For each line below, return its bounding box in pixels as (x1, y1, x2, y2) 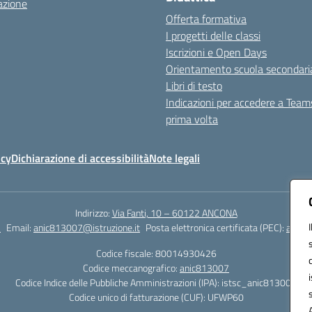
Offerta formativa (166, 10, 247, 27)
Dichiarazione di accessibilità (11, 150, 149, 166)
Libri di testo (166, 77, 222, 94)
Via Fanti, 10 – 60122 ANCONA (111, 205, 237, 220)
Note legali (149, 150, 200, 166)
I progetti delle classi (166, 27, 260, 44)
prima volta (166, 111, 218, 127)
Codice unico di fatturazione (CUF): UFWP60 (68, 290, 244, 304)
